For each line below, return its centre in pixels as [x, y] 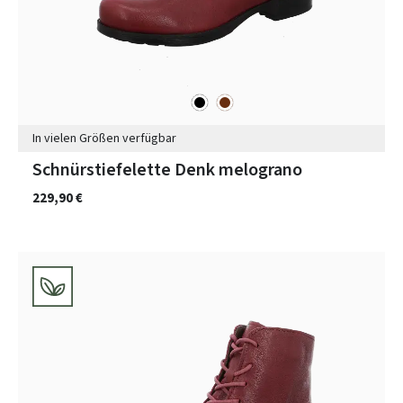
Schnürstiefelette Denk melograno [167, 170]
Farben [36, 102]
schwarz [213, 100]
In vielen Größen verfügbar [104, 139]
